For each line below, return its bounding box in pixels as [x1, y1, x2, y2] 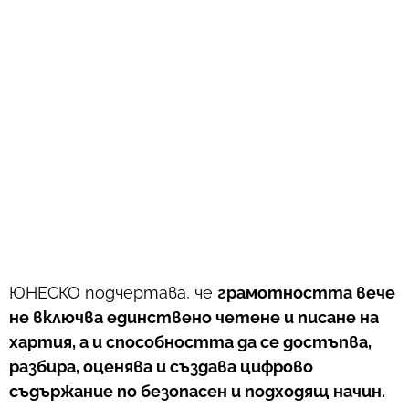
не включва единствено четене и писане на [9, 308, 379, 328]
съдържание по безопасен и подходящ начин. [9, 382, 385, 402]
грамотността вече [217, 283, 395, 303]
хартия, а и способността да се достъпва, [9, 332, 372, 352]
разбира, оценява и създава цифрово [9, 357, 313, 377]
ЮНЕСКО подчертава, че [9, 283, 217, 303]
